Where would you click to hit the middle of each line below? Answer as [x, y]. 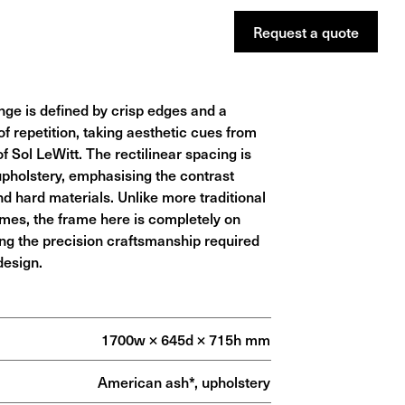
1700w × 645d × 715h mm [185, 339]
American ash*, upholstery [184, 381]
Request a [287, 32]
